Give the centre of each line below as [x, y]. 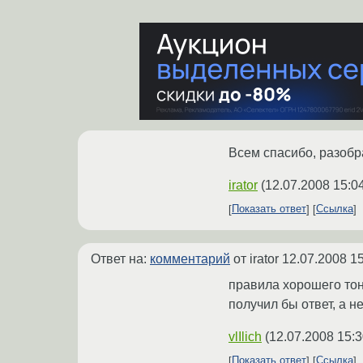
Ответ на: [120, 258]
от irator [256, 258]
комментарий [190, 258]
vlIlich [245, 336]
